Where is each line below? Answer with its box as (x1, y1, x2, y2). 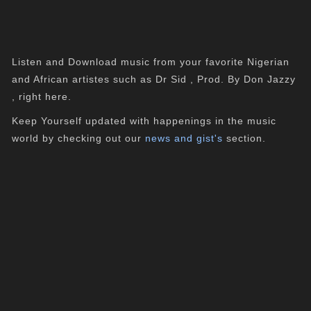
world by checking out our (12, 133, 146, 144)
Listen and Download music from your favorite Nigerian (12, 56, 290, 67)
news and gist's (145, 133, 224, 144)
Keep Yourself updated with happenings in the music (12, 115, 277, 126)
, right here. (12, 91, 72, 102)
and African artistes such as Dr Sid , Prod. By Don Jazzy (12, 74, 296, 85)
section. (223, 133, 267, 144)
